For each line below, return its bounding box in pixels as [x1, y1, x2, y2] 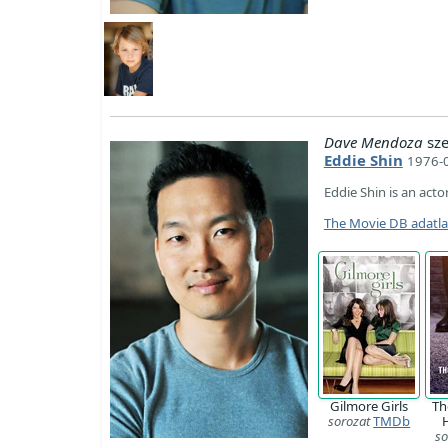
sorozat [328, 412, 371, 431]
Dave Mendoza [323, 132, 423, 153]
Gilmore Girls [330, 397, 409, 416]
